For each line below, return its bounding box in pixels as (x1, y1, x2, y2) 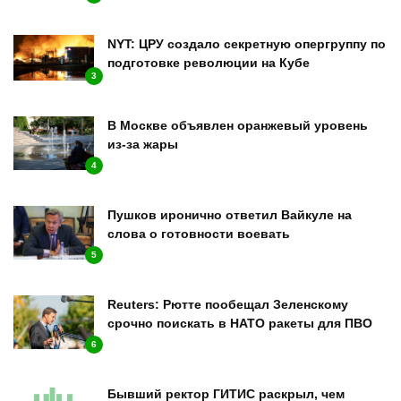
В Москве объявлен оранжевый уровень (107, 118, 368, 133)
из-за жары (107, 137, 178, 152)
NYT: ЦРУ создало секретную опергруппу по (107, 37, 386, 52)
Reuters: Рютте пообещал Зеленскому (107, 296, 348, 311)
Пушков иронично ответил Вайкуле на (107, 207, 352, 222)
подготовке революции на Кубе (107, 55, 310, 71)
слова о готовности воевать (107, 226, 290, 241)
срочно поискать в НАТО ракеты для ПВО (107, 315, 372, 330)
